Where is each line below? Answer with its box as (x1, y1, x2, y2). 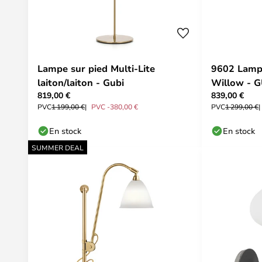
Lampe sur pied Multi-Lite (37, 62, 155, 75)
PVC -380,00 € (91, 102, 138, 111)
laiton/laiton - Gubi (37, 76, 124, 89)
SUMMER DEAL (32, 143, 84, 152)
